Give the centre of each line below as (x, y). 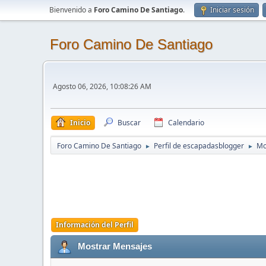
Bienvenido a (72, 10)
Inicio (80, 123)
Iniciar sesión (232, 10)
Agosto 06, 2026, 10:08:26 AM (102, 86)
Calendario (186, 123)
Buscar (129, 123)
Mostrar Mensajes (115, 246)
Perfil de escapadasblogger (199, 146)
